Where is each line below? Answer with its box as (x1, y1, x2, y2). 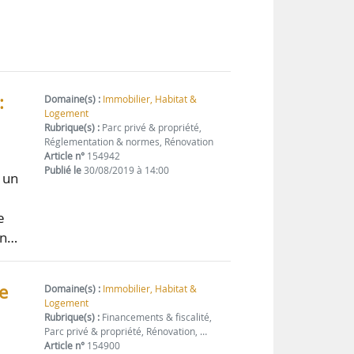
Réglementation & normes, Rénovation (44, 135, 214, 149)
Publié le (44, 164, 82, 178)
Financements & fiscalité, (100, 311, 213, 325)
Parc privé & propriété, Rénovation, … (44, 325, 208, 339)
